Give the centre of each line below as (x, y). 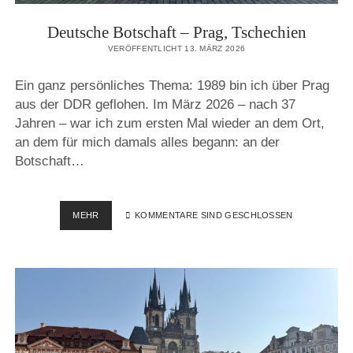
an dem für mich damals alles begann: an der (147, 142)
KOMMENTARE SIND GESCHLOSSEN (212, 216)
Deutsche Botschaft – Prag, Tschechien (176, 33)
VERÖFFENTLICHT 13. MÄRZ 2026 (176, 49)
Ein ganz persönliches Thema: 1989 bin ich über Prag (172, 85)
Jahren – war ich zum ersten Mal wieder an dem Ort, (169, 123)
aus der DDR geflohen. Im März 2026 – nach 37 (155, 104)
